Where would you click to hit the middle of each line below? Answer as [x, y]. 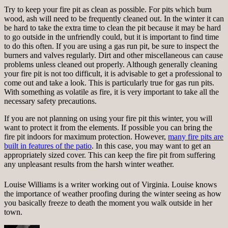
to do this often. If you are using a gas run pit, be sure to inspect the [111, 46]
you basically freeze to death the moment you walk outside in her [108, 203]
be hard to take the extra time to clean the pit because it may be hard [112, 28]
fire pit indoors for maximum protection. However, [86, 137]
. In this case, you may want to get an [151, 146]
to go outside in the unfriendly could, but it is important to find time [111, 37]
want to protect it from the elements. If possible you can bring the [108, 128]
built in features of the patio [48, 146]
